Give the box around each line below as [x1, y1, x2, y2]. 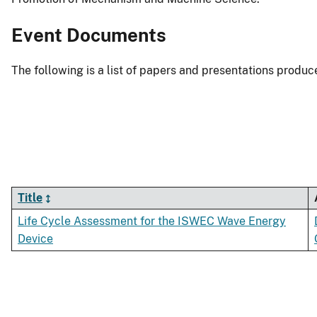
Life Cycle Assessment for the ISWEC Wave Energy [18, 214, 286, 228]
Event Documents [11, 23, 166, 46]
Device [18, 231, 53, 246]
